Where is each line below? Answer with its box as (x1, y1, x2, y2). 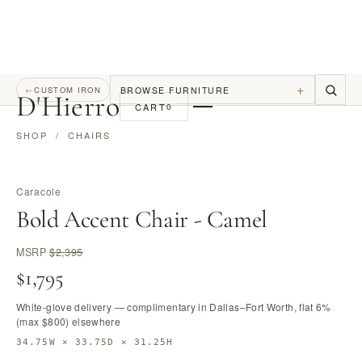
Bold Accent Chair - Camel (16, 204, 267, 234)
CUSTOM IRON (34, 84, 101, 95)
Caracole (16, 184, 61, 198)
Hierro (40, 89, 120, 124)
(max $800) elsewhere (16, 314, 121, 328)
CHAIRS (67, 128, 111, 141)
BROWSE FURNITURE (120, 83, 230, 96)
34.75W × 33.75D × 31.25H (16, 337, 174, 347)
